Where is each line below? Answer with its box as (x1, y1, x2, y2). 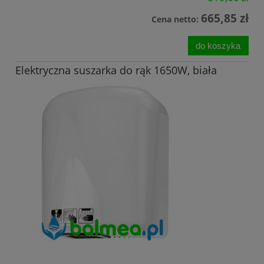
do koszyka (196, 40, 241, 51)
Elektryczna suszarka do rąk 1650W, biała (15, 63, 217, 78)
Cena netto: (151, 13, 201, 25)
